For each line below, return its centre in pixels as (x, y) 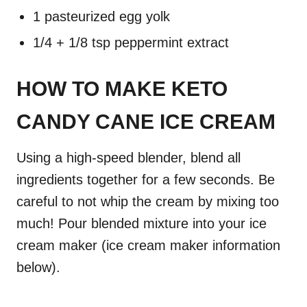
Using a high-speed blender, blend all (128, 157)
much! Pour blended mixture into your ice (142, 223)
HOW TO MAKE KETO (122, 88)
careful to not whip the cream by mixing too (148, 201)
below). (38, 267)
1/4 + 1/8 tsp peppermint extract (131, 42)
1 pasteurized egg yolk (101, 16)
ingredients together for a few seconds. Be (146, 179)
